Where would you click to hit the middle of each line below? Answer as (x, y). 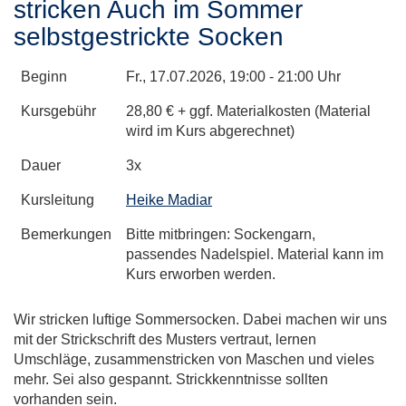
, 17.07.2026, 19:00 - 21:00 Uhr (242, 76)
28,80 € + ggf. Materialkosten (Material (248, 111)
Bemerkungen (66, 234)
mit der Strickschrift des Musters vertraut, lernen (165, 339)
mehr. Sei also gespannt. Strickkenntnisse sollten (171, 379)
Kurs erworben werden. (201, 274)
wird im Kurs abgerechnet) (210, 130)
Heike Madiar (169, 199)
